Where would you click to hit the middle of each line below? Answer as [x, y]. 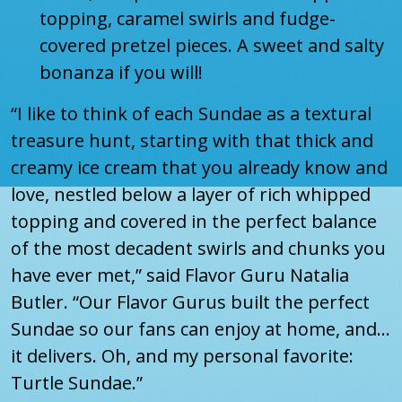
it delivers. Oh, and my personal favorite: [182, 356]
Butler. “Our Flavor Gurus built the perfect [190, 302]
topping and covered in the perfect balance [194, 222]
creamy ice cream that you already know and [199, 168]
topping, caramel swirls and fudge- [188, 19]
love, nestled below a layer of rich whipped [191, 195]
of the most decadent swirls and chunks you [198, 249]
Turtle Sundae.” [77, 383]
